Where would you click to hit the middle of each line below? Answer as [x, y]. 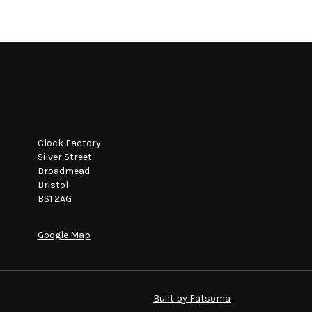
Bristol [53, 185]
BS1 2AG [54, 199]
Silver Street [64, 157]
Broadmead [63, 171]
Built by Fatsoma [192, 299]
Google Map [64, 235]
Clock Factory [69, 143]
